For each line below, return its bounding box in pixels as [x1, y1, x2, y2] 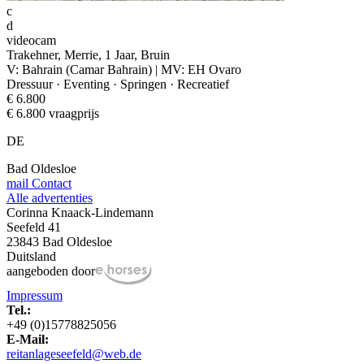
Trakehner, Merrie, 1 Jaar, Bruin [6, 47, 170, 62]
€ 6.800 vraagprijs [6, 106, 99, 120]
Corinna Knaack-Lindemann [6, 205, 154, 219]
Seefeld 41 [6, 219, 61, 234]
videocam [6, 32, 56, 47]
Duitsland [6, 249, 56, 263]
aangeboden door [6, 263, 95, 278]
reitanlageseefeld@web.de [6, 347, 141, 362]
